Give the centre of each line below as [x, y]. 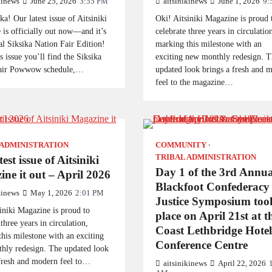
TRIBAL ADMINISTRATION [206, 157]
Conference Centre [201, 245]
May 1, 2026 [51, 193]
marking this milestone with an [208, 44]
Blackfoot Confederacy [212, 187]
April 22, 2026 [242, 263]
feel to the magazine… [194, 82]
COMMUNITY [181, 145]
